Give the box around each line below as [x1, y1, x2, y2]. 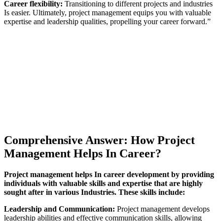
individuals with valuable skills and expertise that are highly [4, 179, 203, 187]
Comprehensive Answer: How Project [4, 134, 195, 147]
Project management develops [115, 204, 210, 213]
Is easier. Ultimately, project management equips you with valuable [4, 8, 211, 17]
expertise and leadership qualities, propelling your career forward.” [4, 17, 211, 26]
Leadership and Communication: [4, 204, 115, 213]
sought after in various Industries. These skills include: [4, 187, 185, 196]
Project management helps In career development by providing [4, 170, 214, 179]
